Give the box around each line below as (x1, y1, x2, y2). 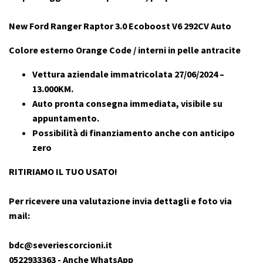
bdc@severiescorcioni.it (9, 239, 112, 251)
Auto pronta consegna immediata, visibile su (32, 97, 222, 110)
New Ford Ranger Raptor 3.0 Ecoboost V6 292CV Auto (9, 20, 231, 32)
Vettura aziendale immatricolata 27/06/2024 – (32, 68, 224, 80)
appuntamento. (32, 112, 99, 124)
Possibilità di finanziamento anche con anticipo (32, 127, 235, 139)
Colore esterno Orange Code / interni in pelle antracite (9, 44, 241, 56)
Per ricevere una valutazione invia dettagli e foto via (9, 195, 232, 207)
